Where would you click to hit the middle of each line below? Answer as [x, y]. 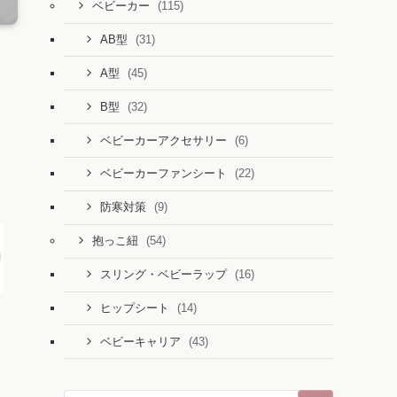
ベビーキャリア [142, 342]
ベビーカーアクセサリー [165, 140]
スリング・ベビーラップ [165, 275]
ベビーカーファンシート [165, 174]
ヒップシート [136, 308]
